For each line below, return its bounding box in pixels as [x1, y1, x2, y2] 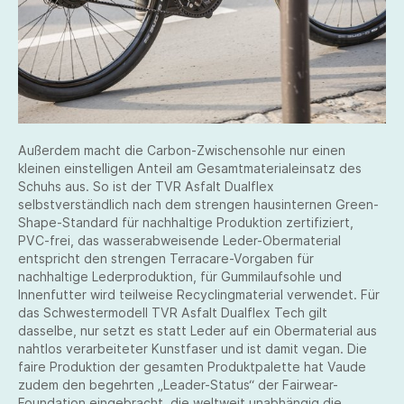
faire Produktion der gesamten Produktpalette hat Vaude [18, 359, 366, 374]
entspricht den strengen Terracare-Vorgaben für [18, 251, 314, 266]
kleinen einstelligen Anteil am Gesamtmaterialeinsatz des [18, 161, 362, 176]
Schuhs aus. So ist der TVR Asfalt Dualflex [18, 179, 274, 194]
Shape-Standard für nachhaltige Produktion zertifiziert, [18, 215, 353, 230]
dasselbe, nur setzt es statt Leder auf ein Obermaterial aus [18, 323, 377, 338]
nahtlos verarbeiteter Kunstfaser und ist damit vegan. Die [18, 341, 367, 356]
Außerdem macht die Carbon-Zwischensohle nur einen [18, 142, 345, 158]
